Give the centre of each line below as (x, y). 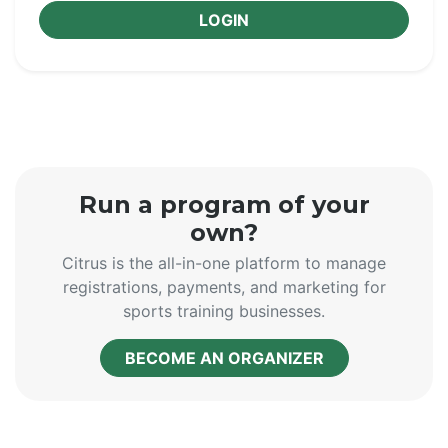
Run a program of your (224, 204)
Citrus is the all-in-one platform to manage (224, 263)
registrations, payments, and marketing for (224, 287)
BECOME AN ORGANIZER (224, 358)
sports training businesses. (224, 311)
